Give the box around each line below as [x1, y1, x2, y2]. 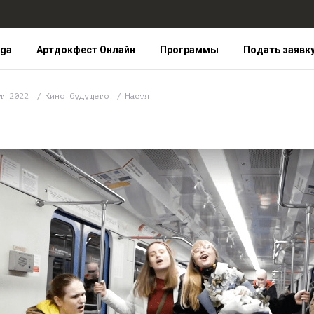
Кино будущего [45, 91, 114, 101]
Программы [160, 44, 219, 55]
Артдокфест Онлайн [36, 44, 135, 55]
